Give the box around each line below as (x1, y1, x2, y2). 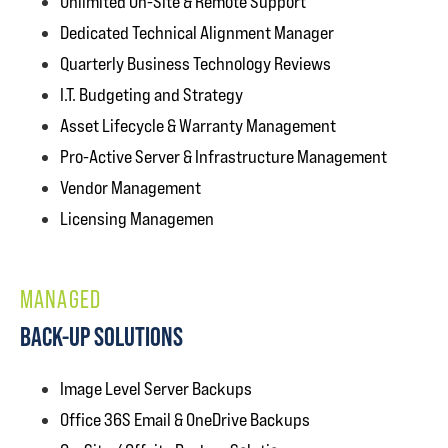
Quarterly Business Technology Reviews (60, 53, 331, 74)
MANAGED (20, 285, 102, 314)
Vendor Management (60, 177, 201, 198)
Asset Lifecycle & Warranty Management (60, 115, 336, 136)
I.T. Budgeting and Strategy (60, 84, 243, 105)
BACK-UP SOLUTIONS (20, 321, 183, 352)
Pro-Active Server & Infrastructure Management (60, 146, 387, 167)
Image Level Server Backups (60, 378, 252, 399)
